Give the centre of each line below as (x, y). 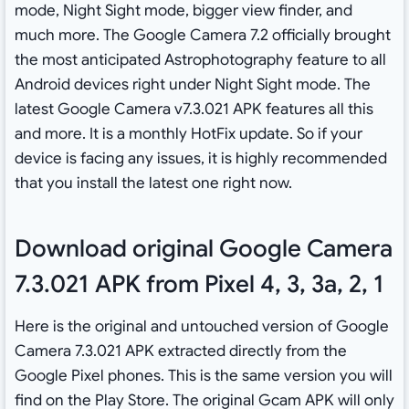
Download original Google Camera (203, 249)
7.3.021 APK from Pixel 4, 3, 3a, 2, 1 (199, 284)
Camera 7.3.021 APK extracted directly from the (180, 351)
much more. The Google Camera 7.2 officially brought (202, 36)
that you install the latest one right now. (153, 184)
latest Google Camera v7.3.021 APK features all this (194, 110)
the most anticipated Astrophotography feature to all (200, 60)
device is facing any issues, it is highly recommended (200, 159)
